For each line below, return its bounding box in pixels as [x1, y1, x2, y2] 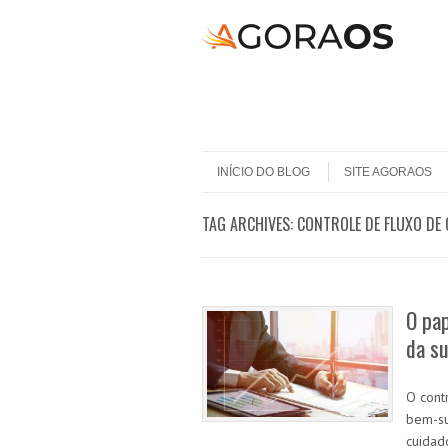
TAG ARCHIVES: [202, 212, 297, 236]
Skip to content [202, 151, 282, 165]
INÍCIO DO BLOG [217, 165, 310, 179]
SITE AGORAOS [344, 165, 432, 179]
